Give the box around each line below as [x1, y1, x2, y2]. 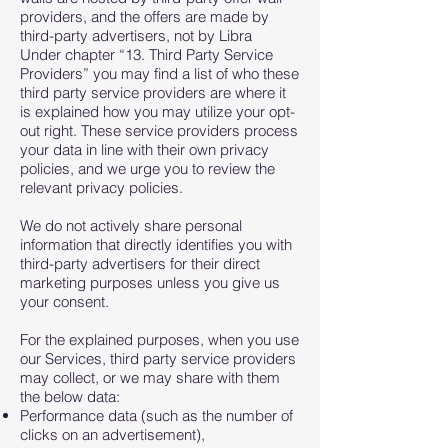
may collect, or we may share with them [20, 368, 280, 387]
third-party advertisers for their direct [20, 254, 260, 273]
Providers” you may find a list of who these [20, 64, 299, 83]
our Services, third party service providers [20, 349, 296, 368]
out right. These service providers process [20, 121, 298, 140]
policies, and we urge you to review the [20, 159, 275, 178]
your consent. [20, 292, 109, 311]
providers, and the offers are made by [20, 7, 269, 26]
